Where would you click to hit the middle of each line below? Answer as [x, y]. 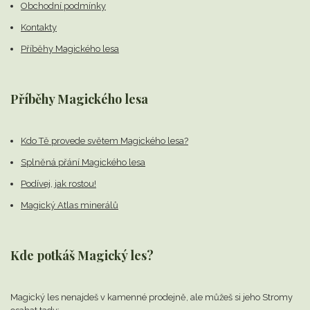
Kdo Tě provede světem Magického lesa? [104, 141]
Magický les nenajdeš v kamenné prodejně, [100, 298]
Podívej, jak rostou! [58, 184]
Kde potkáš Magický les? [82, 256]
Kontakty [39, 28]
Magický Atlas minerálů [70, 206]
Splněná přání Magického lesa [83, 163]
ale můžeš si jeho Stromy [241, 298]
